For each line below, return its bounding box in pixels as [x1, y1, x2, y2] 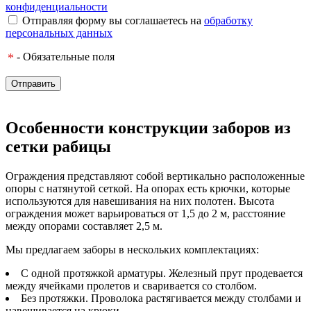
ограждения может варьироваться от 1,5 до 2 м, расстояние [6, 208, 285, 220]
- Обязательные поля [14, 51, 115, 63]
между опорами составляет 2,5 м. [6, 220, 162, 233]
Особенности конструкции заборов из [6, 119, 291, 137]
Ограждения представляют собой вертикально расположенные [6, 170, 305, 183]
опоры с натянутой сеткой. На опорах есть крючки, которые [6, 183, 290, 195]
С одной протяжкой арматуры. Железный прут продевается [21, 267, 303, 280]
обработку [204, 15, 253, 27]
